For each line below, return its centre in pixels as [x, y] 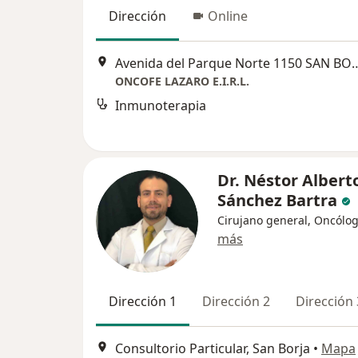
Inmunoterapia [161, 106]
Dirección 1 [143, 301]
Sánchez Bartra [277, 200]
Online [228, 16]
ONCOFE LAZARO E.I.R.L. [182, 82]
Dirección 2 [236, 301]
